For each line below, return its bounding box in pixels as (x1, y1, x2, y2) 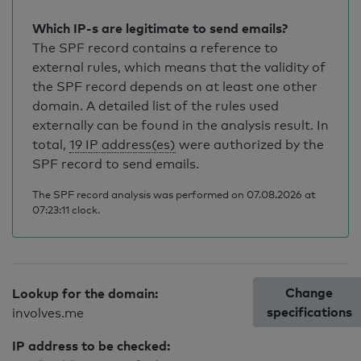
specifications (266, 304, 352, 320)
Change (285, 284, 334, 301)
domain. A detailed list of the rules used (32, 98, 279, 114)
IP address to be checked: (12, 338, 170, 354)
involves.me (12, 305, 84, 321)
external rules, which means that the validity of (32, 60, 326, 75)
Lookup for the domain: (12, 285, 158, 301)
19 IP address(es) (69, 137, 176, 152)
